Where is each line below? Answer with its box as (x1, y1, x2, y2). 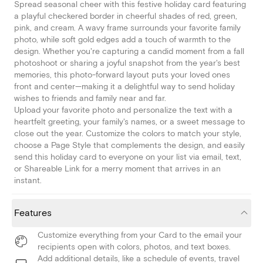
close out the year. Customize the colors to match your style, (14, 129, 241, 139)
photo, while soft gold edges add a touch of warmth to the (14, 35, 231, 45)
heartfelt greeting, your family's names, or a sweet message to (14, 117, 245, 127)
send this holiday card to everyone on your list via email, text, (14, 152, 241, 163)
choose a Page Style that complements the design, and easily (14, 140, 245, 151)
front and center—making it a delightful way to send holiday (14, 82, 235, 92)
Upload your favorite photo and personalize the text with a (14, 105, 232, 116)
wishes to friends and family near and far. (14, 93, 166, 104)
